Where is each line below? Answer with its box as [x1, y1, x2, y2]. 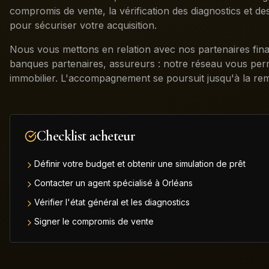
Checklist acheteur [37, 127, 136, 145]
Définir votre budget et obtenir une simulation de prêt [34, 159, 246, 169]
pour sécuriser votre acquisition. [10, 19, 157, 31]
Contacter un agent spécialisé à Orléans [34, 178, 193, 188]
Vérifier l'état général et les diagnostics [34, 197, 190, 207]
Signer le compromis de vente [34, 216, 154, 226]
